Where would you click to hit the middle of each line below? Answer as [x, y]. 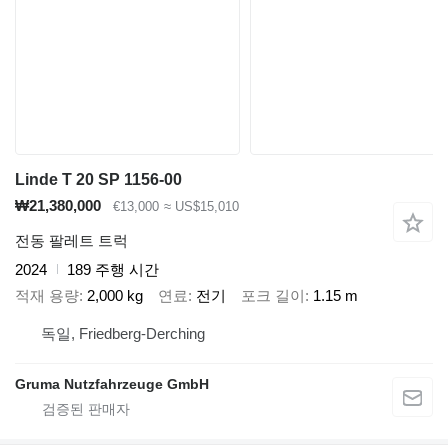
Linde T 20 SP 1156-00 [98, 180]
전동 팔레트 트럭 [71, 240]
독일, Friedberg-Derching [123, 333]
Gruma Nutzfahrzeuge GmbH [112, 383]
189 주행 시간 [113, 269]
